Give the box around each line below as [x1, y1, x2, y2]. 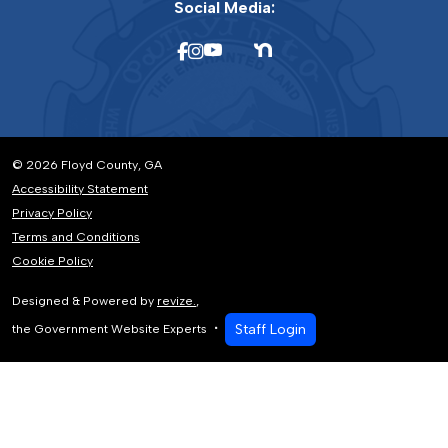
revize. [157, 293, 196, 308]
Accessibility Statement [12, 181, 148, 196]
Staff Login [235, 320, 306, 338]
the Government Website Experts [12, 320, 210, 336]
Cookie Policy [12, 253, 93, 268]
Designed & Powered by [12, 293, 157, 308]
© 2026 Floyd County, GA [12, 157, 162, 172]
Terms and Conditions [12, 229, 140, 244]
